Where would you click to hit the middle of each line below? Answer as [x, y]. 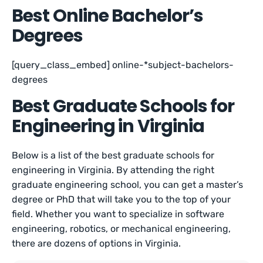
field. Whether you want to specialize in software [118, 214]
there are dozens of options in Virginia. [97, 243]
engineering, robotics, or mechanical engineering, [122, 229]
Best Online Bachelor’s [108, 16]
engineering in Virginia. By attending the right [113, 170]
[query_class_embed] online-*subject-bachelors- [123, 65]
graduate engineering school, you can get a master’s [128, 185]
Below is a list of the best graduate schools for [113, 155]
